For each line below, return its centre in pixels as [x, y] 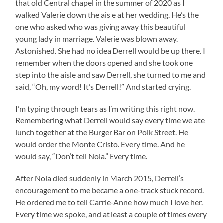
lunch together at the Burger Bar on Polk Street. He [102, 132]
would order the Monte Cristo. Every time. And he [100, 144]
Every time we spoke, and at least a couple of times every [111, 214]
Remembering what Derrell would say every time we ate [110, 120]
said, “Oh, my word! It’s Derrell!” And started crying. [103, 87]
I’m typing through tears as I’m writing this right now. [105, 109]
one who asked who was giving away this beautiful [101, 27]
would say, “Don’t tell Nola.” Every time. [82, 156]
